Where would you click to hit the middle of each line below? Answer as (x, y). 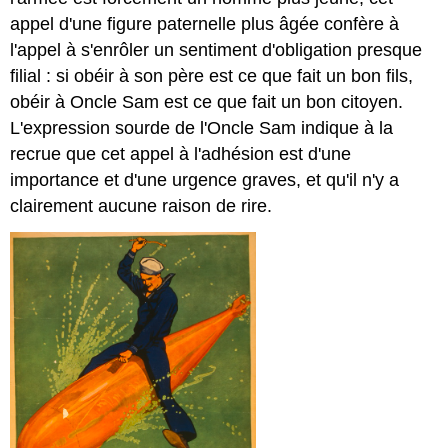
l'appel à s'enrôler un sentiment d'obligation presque (216, 50)
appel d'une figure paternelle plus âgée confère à (205, 24)
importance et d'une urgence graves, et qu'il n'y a (205, 180)
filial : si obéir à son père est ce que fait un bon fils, (212, 76)
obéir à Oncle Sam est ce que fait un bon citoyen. (207, 102)
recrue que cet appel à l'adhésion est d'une (181, 154)
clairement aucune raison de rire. (141, 206)
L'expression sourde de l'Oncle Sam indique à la (202, 128)
